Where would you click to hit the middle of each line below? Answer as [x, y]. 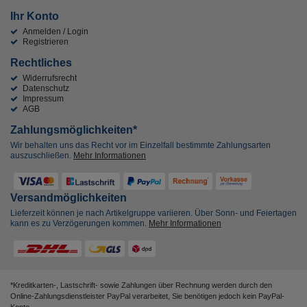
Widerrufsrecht [49, 78]
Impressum [43, 99]
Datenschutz [46, 89]
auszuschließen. [42, 156]
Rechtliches [41, 63]
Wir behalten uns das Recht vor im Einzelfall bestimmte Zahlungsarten [140, 146]
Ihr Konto [35, 16]
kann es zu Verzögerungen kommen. [79, 223]
